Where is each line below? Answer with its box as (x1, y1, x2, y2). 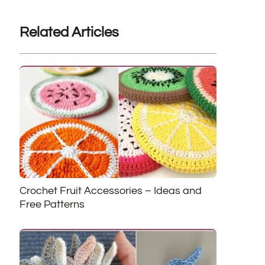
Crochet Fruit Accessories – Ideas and (19, 185, 202, 196)
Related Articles (19, 25, 119, 40)
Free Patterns (19, 198, 85, 210)
